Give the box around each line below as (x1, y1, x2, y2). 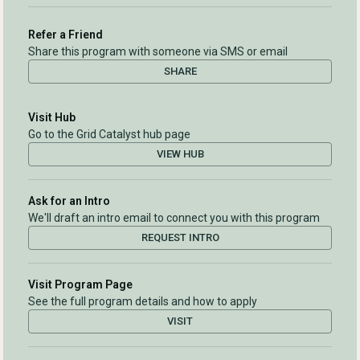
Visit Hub (28, 111, 76, 125)
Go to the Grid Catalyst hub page (28, 128, 190, 141)
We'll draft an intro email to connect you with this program (28, 211, 320, 225)
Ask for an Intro (28, 194, 110, 208)
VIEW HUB (156, 148, 204, 161)
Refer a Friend (28, 28, 103, 42)
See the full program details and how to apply (28, 295, 257, 309)
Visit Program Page (28, 278, 133, 292)
